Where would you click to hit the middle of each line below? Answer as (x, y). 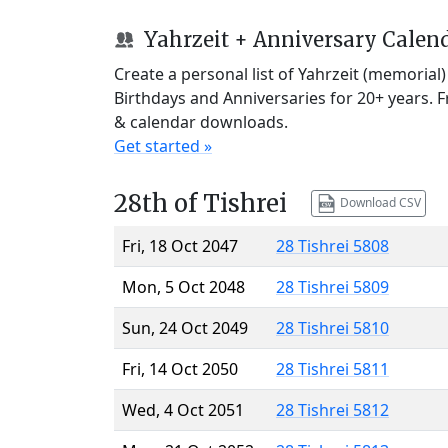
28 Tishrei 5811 (332, 368)
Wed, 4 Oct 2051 (183, 409)
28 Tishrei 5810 (332, 327)
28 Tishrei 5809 (332, 286)
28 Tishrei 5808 (332, 245)
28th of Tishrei (200, 203)
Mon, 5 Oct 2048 (183, 286)
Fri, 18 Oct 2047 (180, 245)
